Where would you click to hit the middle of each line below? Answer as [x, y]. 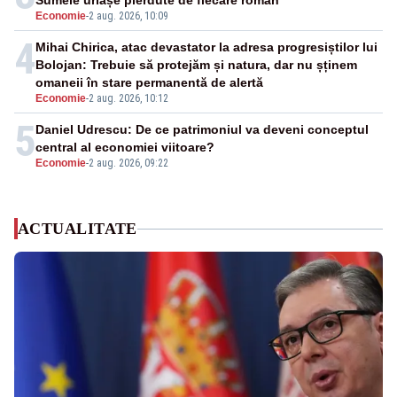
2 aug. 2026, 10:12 [128, 99]
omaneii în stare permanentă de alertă [149, 83]
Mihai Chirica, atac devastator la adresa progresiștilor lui [206, 47]
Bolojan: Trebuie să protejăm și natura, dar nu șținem [196, 65]
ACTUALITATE [78, 229]
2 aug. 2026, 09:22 [128, 163]
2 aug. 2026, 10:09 [128, 16]
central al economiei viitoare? [125, 148]
